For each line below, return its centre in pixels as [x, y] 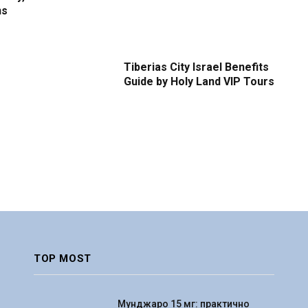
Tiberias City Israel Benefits [197, 67]
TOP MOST [63, 258]
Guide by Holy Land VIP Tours [199, 81]
